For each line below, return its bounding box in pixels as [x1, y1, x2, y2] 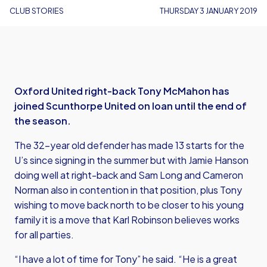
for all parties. [14, 228, 74, 241]
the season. [14, 114, 71, 127]
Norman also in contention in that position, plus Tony [14, 184, 242, 196]
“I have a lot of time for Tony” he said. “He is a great [14, 253, 237, 265]
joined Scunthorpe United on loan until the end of [14, 100, 247, 112]
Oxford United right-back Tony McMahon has [14, 85, 229, 97]
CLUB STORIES [10, 6, 64, 15]
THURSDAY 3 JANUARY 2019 [160, 6, 257, 15]
